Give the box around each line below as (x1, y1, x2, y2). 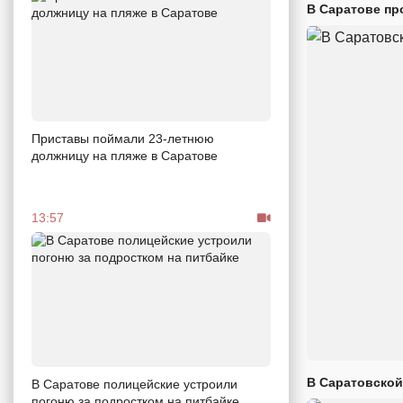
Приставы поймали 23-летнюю (31, 131, 214, 147)
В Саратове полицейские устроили (31, 376, 237, 391)
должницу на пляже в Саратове (31, 148, 218, 164)
